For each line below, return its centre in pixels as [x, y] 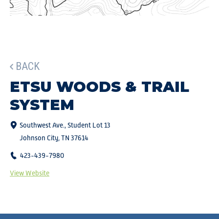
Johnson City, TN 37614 [54, 138]
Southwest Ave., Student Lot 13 [65, 125]
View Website [30, 173]
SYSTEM [42, 105]
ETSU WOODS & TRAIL [99, 87]
